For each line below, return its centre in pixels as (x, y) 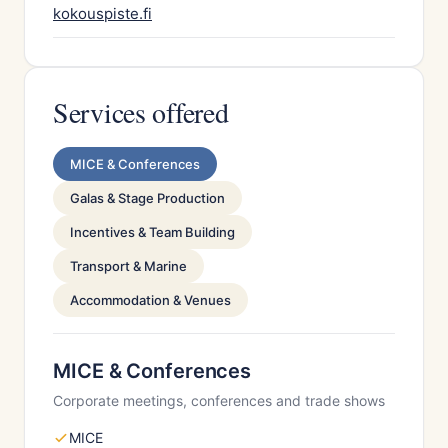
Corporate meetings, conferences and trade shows (219, 400)
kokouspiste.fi (102, 13)
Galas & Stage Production (147, 198)
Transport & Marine (128, 266)
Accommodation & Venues (150, 300)
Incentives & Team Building (152, 232)
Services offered (141, 112)
